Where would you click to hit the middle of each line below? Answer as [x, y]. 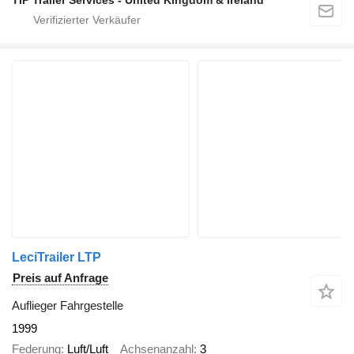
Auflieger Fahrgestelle [68, 305]
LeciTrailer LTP [56, 257]
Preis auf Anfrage [60, 277]
